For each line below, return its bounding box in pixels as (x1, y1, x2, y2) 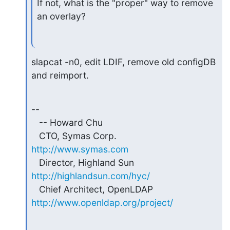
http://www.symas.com (31, 144, 128, 155)
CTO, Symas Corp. (116, 130, 145, 141)
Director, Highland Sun (133, 157, 147, 168)
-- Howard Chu (31, 117, 39, 128)
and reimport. (31, 70, 89, 81)
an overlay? (36, 11, 86, 22)
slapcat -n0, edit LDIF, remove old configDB (31, 56, 216, 67)
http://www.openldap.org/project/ (31, 197, 173, 208)
